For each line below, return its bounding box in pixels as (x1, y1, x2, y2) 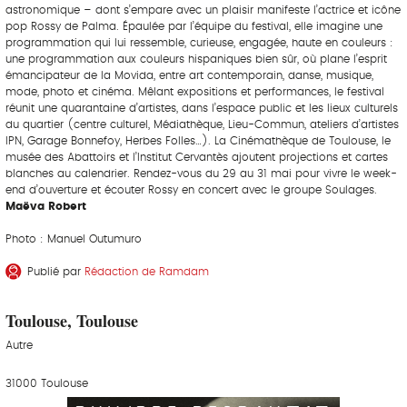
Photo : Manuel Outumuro (5, 233, 142, 244)
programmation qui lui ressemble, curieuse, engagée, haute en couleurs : (5, 36, 393, 48)
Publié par (27, 265, 84, 277)
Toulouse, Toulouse (5, 308, 138, 333)
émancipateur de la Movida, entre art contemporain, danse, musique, (5, 69, 373, 81)
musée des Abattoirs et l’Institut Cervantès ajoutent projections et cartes (5, 151, 388, 163)
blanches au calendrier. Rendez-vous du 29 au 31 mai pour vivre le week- (5, 167, 397, 179)
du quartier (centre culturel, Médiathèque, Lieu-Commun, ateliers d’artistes (5, 118, 399, 130)
